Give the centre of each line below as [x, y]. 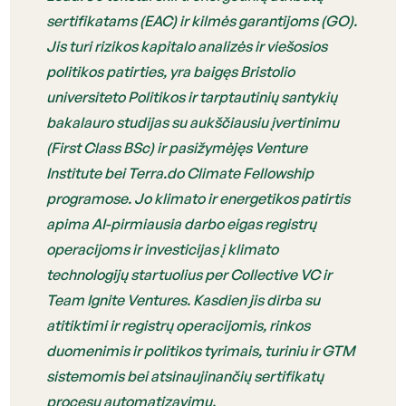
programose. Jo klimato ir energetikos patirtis [198, 198]
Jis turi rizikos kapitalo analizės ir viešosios [187, 46]
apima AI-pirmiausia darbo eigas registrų [182, 224]
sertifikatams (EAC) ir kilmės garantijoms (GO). [202, 21]
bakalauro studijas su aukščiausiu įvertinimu [193, 122]
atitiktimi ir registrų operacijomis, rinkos [179, 325]
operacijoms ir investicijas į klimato [163, 249]
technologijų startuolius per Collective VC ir [189, 275]
